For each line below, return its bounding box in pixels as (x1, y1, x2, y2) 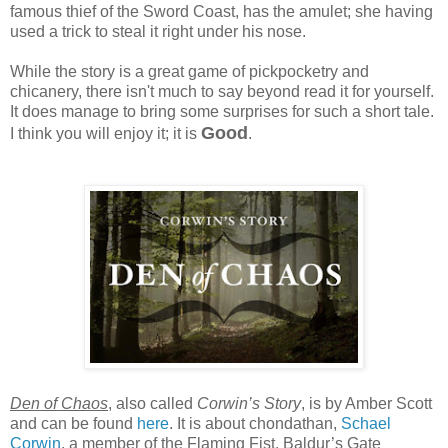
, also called (108, 394, 197, 412)
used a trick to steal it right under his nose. (10, 22, 306, 40)
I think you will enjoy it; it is (10, 124, 201, 142)
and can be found (10, 414, 137, 432)
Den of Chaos (10, 394, 108, 412)
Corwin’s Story (197, 394, 301, 412)
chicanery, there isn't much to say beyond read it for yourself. (10, 82, 434, 100)
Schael (341, 414, 391, 432)
